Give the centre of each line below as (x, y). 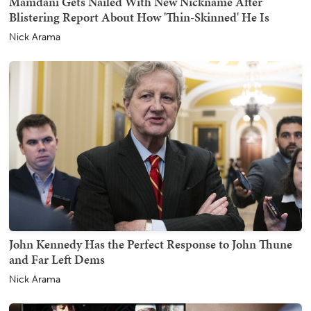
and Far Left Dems (57, 259)
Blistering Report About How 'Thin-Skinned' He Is (139, 17)
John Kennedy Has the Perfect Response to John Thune (151, 244)
